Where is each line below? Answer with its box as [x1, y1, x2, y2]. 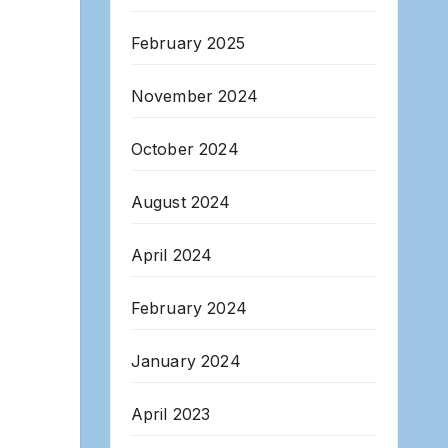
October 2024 [130, 139, 239, 160]
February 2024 [130, 298, 248, 319]
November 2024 [130, 86, 259, 107]
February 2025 [130, 33, 246, 54]
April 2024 [130, 245, 213, 266]
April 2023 [130, 404, 211, 425]
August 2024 [130, 192, 231, 213]
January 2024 [130, 351, 241, 372]
